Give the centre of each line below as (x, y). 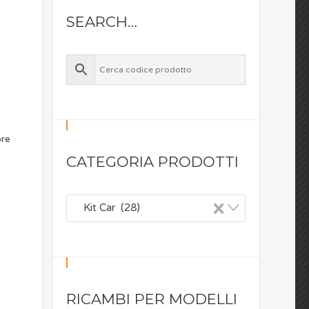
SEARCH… (102, 22)
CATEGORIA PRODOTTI (152, 162)
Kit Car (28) (108, 208)
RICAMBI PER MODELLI (152, 299)
